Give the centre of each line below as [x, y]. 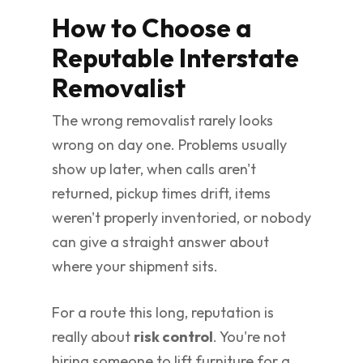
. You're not [250, 337]
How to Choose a [152, 28]
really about [93, 337]
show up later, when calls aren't [154, 169]
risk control [173, 337]
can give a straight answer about [160, 242]
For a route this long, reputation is [163, 312]
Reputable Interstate [175, 58]
